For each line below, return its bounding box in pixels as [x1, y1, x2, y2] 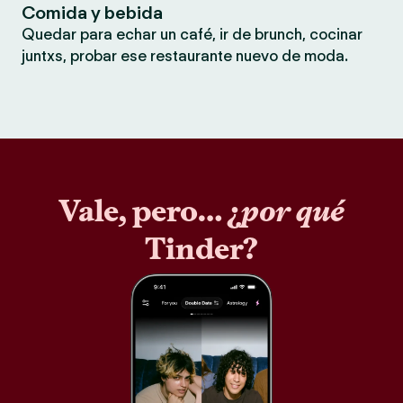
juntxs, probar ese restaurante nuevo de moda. [22, 47, 348, 65]
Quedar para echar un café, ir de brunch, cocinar [22, 25, 363, 43]
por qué [240, 193, 345, 229]
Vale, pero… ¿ [58, 193, 241, 229]
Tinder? [145, 230, 258, 267]
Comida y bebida [22, 2, 163, 23]
